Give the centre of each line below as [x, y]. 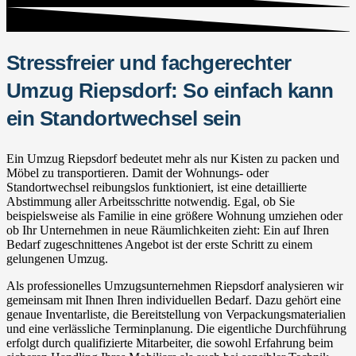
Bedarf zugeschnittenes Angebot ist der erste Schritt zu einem [159, 244]
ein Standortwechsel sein [124, 118]
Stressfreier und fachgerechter [149, 62]
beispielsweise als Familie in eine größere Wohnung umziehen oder [174, 215]
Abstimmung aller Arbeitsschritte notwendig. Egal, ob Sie [151, 201]
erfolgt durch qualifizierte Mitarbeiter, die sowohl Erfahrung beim [170, 342]
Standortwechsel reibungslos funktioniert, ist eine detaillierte [157, 187]
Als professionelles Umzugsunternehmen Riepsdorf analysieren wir [175, 285]
